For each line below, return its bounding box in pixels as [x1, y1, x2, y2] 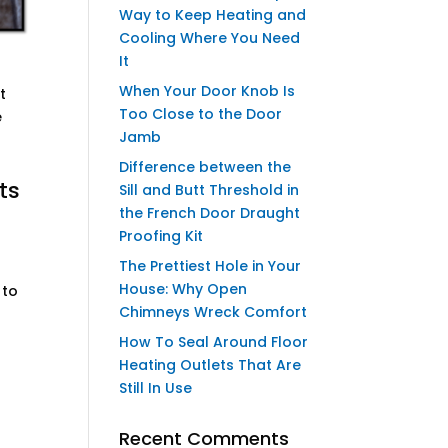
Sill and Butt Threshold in [119, 180, 300, 200]
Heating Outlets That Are [119, 355, 302, 375]
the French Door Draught [119, 203, 301, 223]
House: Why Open [119, 279, 248, 299]
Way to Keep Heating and [119, 5, 307, 25]
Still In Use [119, 378, 193, 398]
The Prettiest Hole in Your [119, 256, 302, 276]
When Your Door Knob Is [119, 81, 296, 101]
